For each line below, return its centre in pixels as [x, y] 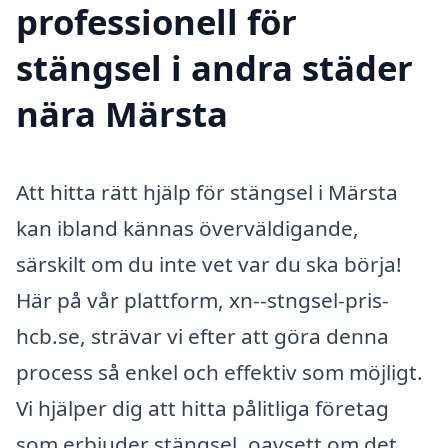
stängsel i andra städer [214, 68]
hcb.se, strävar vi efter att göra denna [202, 336]
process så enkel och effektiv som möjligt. [219, 372]
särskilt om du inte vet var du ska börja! [209, 264]
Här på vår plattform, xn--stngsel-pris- [202, 300]
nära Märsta [122, 114]
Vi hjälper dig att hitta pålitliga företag [202, 408]
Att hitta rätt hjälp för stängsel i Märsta [207, 192]
